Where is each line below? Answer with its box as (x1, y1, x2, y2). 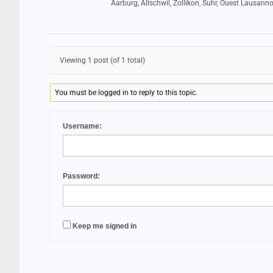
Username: (63, 122, 102, 130)
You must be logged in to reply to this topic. (55, 88, 198, 97)
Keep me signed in (73, 222, 136, 230)
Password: (63, 172, 100, 180)
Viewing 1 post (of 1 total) (60, 56, 145, 65)
